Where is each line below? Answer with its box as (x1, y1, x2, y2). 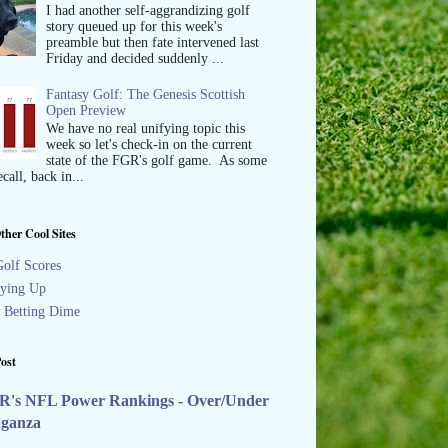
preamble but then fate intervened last (46, 34, 260, 50)
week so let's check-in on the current (46, 137, 253, 153)
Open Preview (46, 102, 127, 118)
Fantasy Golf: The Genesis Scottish (46, 86, 246, 102)
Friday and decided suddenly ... (46, 50, 225, 66)
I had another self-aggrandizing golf (46, 2, 251, 18)
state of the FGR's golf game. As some (46, 153, 268, 169)
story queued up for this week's (46, 18, 223, 34)
